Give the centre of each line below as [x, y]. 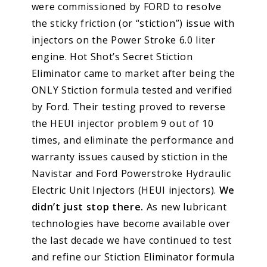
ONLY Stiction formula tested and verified [132, 90]
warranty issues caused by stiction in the [130, 156]
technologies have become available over [131, 223]
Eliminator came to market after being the [133, 73]
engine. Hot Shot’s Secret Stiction [112, 56]
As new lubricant [185, 207]
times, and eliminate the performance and [133, 140]
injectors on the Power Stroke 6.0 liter [123, 40]
